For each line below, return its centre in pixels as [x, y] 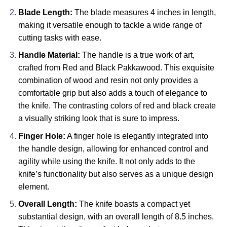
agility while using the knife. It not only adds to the [106, 161]
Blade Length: [45, 12]
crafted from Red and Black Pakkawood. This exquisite [116, 68]
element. [33, 186]
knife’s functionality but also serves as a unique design [116, 174]
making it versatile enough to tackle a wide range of [110, 25]
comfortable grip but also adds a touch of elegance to [112, 93]
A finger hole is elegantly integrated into [137, 136]
